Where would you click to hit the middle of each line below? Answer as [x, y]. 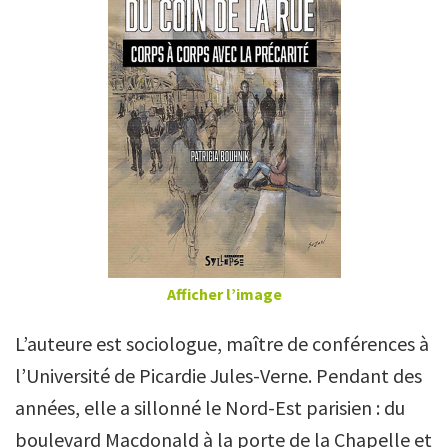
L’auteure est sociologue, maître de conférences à [222, 343]
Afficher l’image [224, 294]
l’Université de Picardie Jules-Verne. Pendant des [218, 375]
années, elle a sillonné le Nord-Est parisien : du [210, 407]
